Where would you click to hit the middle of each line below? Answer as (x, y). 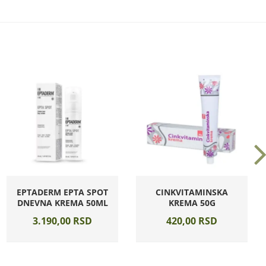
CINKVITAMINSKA (192, 192)
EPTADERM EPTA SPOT (62, 192)
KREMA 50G (192, 203)
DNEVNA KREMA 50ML (62, 203)
